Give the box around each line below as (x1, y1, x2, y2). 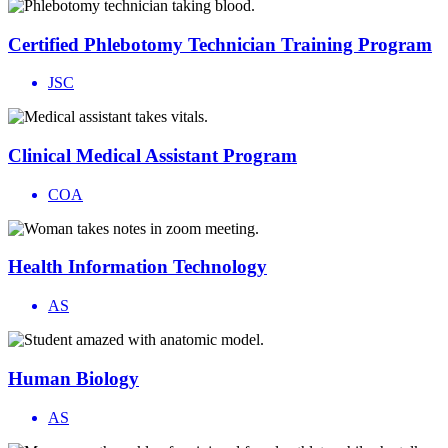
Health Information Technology (8, 256, 267, 278)
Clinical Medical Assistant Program (8, 145, 297, 166)
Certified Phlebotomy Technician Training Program (8, 33, 432, 55)
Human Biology (8, 367, 139, 389)
